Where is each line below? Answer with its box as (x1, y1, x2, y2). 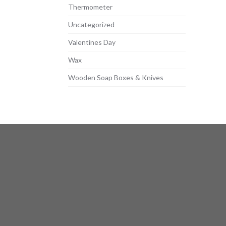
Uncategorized (68, 20, 115, 29)
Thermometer (68, 3, 112, 12)
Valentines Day (68, 38, 116, 47)
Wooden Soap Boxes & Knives (68, 73, 163, 82)
